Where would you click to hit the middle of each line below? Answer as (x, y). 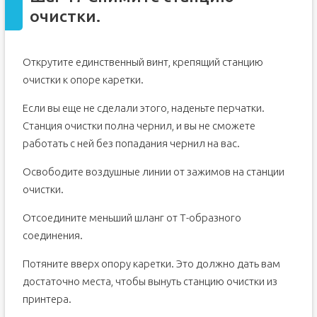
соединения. (52, 235)
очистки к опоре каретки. (83, 80)
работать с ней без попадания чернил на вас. (131, 143)
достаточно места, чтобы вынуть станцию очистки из (150, 281)
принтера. (47, 299)
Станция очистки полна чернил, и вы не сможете (139, 126)
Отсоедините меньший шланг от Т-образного (132, 218)
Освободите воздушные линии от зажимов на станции (153, 172)
